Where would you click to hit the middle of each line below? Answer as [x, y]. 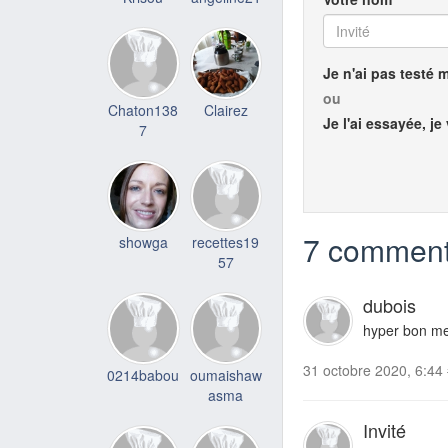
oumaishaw [225, 374]
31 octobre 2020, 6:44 [373, 370]
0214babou [143, 374]
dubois [389, 305]
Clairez [225, 109]
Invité [384, 430]
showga [143, 242]
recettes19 [226, 242]
